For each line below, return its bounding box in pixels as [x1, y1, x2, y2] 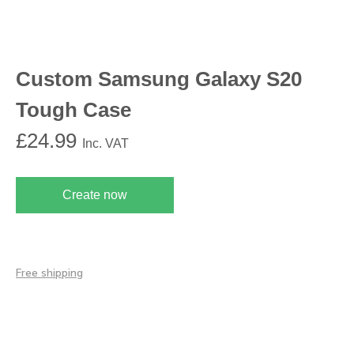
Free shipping [16, 265, 83, 281]
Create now [62, 188, 127, 202]
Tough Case [16, 98, 131, 122]
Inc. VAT [82, 137, 129, 151]
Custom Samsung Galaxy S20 [16, 67, 302, 92]
